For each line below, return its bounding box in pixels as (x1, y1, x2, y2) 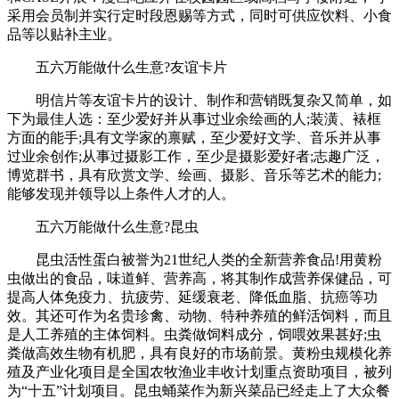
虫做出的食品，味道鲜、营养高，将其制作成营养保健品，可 (7, 270, 392, 286)
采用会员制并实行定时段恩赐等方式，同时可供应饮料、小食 (7, 7, 392, 23)
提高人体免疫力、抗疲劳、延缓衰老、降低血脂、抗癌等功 (7, 289, 378, 305)
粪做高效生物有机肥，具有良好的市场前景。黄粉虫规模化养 (7, 345, 392, 361)
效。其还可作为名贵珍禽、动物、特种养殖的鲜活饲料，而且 (7, 307, 392, 323)
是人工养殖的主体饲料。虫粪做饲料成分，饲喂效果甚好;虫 (7, 326, 381, 342)
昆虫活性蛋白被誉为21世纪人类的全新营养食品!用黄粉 (7, 251, 382, 267)
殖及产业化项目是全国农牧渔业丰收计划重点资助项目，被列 (7, 363, 392, 379)
